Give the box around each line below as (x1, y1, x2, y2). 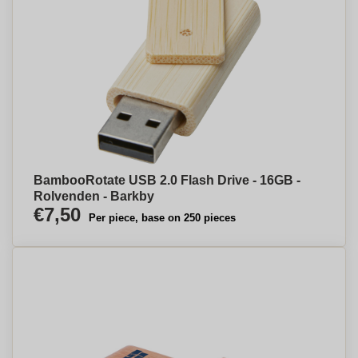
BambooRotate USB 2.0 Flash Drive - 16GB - (34, 173, 300, 187)
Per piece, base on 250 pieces (89, 212, 236, 224)
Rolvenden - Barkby (34, 189, 154, 203)
